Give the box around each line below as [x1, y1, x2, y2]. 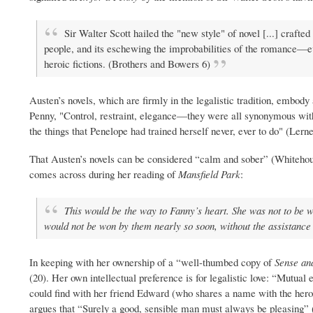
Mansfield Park [178, 167, 240, 182]
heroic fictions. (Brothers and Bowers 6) [44, 57, 210, 71]
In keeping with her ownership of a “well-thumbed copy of [29, 255, 275, 270]
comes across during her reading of [29, 167, 178, 182]
